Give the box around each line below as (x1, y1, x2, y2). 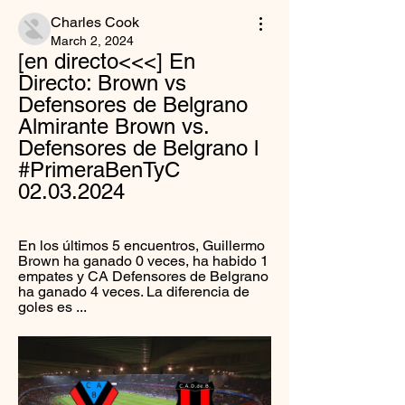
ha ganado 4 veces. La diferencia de (18, 283, 250, 300)
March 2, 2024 (51, 33, 134, 48)
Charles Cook (51, 14, 139, 31)
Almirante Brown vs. (18, 114, 209, 138)
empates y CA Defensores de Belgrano (18, 268, 268, 285)
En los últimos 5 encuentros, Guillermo (18, 237, 265, 254)
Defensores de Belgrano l (18, 136, 259, 160)
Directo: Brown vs (18, 71, 186, 95)
